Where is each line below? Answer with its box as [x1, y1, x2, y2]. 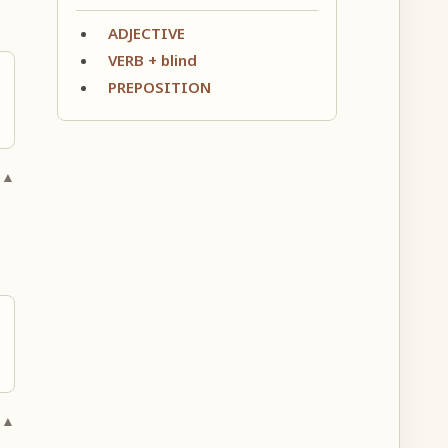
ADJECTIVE [107, 22, 185, 43]
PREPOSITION [107, 76, 211, 97]
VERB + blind [107, 49, 197, 70]
